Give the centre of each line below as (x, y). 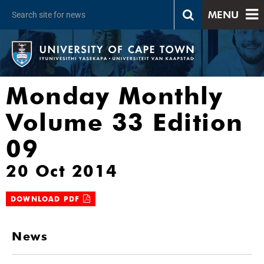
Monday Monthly (114, 96)
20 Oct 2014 (62, 171)
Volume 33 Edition (125, 122)
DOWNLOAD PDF (47, 199)
